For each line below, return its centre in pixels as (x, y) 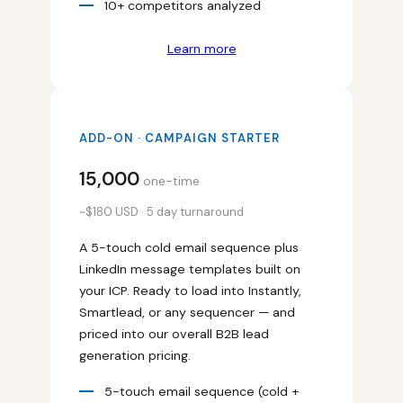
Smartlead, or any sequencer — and (187, 312)
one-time (170, 180)
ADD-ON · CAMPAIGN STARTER (179, 139)
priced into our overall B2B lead (174, 333)
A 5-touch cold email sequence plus (189, 247)
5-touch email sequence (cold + (201, 391)
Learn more (201, 49)
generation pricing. (135, 355)
